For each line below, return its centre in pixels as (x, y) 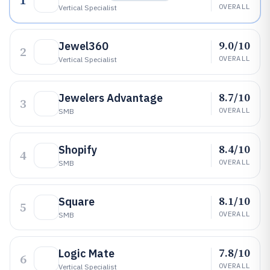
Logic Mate (86, 253)
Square (77, 202)
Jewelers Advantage (111, 98)
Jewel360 (83, 46)
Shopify (78, 150)
